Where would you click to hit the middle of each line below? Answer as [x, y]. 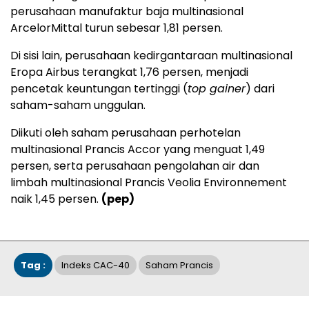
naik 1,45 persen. [56, 199]
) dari [260, 89]
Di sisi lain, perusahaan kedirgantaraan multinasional [151, 56]
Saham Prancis [179, 265]
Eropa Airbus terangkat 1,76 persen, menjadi [129, 72]
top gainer [217, 89]
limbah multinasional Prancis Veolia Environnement [149, 182]
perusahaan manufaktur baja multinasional [127, 11]
